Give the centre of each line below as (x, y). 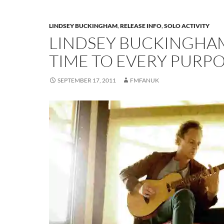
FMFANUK (144, 80)
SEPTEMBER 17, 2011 (87, 80)
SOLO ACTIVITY (187, 26)
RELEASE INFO (141, 26)
